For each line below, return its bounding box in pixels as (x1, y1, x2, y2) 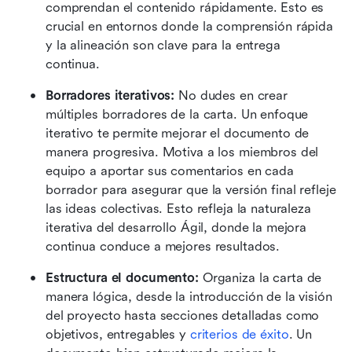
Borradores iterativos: (46, 88, 175, 104)
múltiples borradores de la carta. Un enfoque (46, 107, 309, 123)
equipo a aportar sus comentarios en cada (46, 163, 294, 179)
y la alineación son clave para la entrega (46, 38, 280, 53)
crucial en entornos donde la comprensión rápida (46, 19, 333, 35)
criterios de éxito (189, 327, 289, 343)
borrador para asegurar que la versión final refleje (46, 182, 336, 198)
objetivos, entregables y (46, 327, 190, 343)
